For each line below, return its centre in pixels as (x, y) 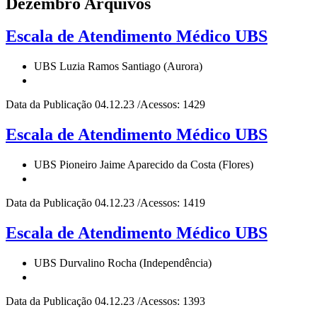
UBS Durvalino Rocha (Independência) (123, 263)
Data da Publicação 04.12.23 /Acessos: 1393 (105, 301)
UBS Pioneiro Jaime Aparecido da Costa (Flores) (144, 165)
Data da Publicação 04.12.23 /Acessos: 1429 (105, 105)
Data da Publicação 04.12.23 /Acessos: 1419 (105, 203)
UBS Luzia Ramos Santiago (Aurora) (118, 67)
